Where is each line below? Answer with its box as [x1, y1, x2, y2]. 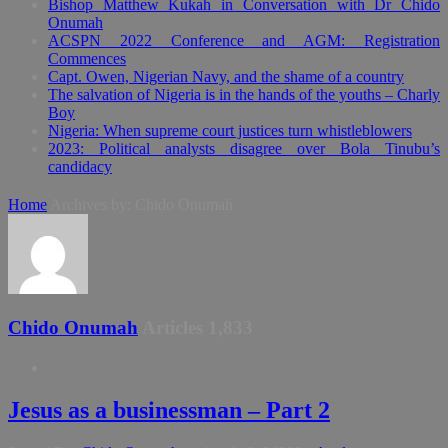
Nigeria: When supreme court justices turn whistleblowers [48, 122, 412, 139]
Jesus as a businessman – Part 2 [8, 396, 330, 423]
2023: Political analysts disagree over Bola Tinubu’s [48, 140, 440, 157]
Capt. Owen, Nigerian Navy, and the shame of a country [48, 68, 404, 85]
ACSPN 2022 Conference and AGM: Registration [48, 32, 440, 49]
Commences [48, 50, 126, 67]
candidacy [48, 158, 112, 175]
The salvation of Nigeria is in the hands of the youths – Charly [48, 86, 440, 103]
